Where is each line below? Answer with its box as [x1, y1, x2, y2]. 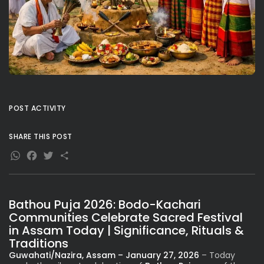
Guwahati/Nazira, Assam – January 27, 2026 [9, 249, 199, 261]
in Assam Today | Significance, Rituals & [9, 222, 244, 239]
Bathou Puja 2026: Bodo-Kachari [9, 196, 201, 213]
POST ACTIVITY [9, 103, 66, 113]
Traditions [9, 235, 68, 252]
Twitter [42, 144, 104, 171]
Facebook [25, 144, 115, 171]
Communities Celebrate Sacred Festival [9, 209, 243, 226]
